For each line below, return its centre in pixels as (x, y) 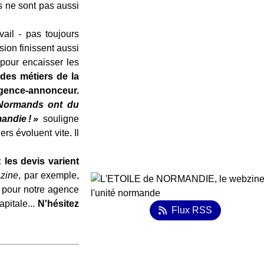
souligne (61, 119)
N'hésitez (58, 204)
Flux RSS (192, 210)
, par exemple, (49, 175)
